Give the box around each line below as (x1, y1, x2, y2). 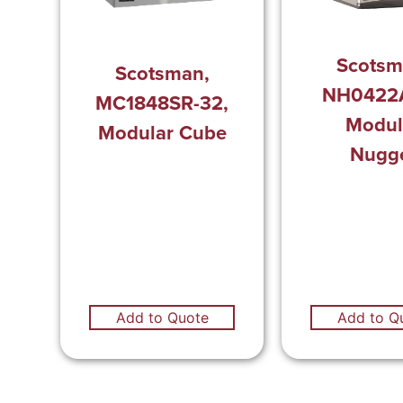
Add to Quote (115, 309, 209, 327)
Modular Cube (97, 118, 227, 148)
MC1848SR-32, (95, 88, 229, 118)
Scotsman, (114, 58, 210, 88)
